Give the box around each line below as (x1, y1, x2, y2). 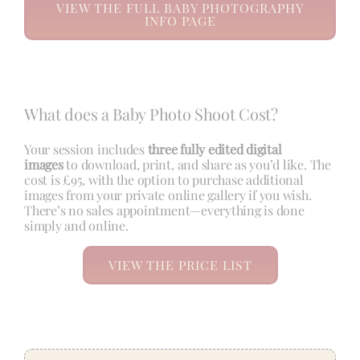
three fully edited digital (147, 141, 282, 158)
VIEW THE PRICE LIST (108, 256, 252, 274)
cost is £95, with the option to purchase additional (23, 171, 304, 189)
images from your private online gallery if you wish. (23, 186, 312, 204)
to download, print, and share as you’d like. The (63, 156, 331, 174)
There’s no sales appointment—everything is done (23, 202, 305, 219)
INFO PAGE (144, 12, 216, 30)
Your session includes (23, 141, 148, 158)
